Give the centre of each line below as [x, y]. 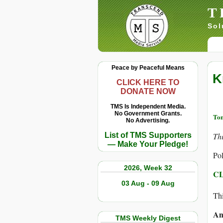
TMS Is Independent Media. [148, 107]
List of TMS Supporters [148, 135]
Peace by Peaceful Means [148, 68]
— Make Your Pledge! [148, 144]
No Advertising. [148, 120]
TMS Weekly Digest [148, 218]
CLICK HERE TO [148, 82]
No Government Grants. [148, 113]
